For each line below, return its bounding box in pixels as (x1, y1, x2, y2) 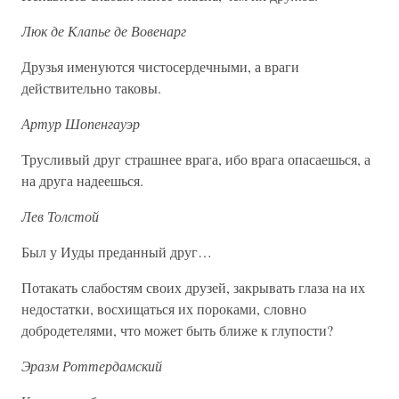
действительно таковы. (21, 78, 161, 97)
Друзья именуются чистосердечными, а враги (21, 57, 299, 76)
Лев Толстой (21, 207, 99, 225)
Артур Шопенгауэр (21, 114, 140, 133)
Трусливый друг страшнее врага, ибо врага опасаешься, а (21, 150, 370, 168)
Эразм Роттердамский (21, 356, 162, 375)
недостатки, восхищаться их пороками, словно (21, 299, 306, 318)
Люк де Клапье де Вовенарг (21, 21, 186, 40)
